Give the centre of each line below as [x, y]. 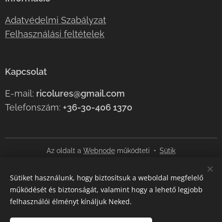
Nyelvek [110, 173]
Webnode [99, 151]
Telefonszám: [34, 108]
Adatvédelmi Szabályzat [55, 20]
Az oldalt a [65, 151]
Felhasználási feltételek [55, 34]
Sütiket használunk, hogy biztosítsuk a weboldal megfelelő [107, 178]
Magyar [94, 188]
